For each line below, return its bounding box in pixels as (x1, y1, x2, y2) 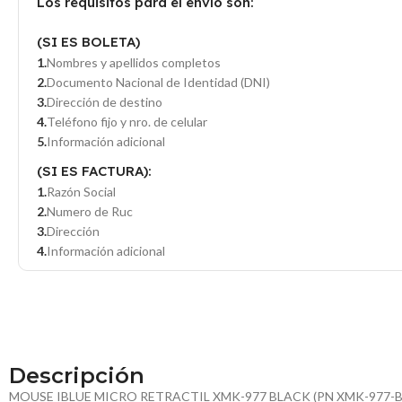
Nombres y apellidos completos (47, 55, 221, 71)
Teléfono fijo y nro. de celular (47, 114, 207, 130)
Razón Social (47, 184, 116, 200)
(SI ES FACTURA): (37, 162, 152, 180)
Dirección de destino (47, 94, 162, 110)
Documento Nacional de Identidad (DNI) (47, 74, 270, 91)
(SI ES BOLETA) (37, 33, 140, 51)
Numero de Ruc (47, 204, 133, 220)
